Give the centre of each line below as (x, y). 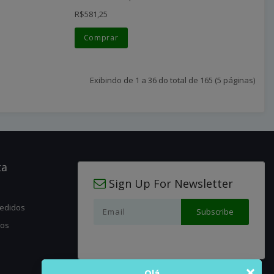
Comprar (101, 37)
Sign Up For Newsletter (169, 183)
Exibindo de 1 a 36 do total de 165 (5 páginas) (172, 80)
